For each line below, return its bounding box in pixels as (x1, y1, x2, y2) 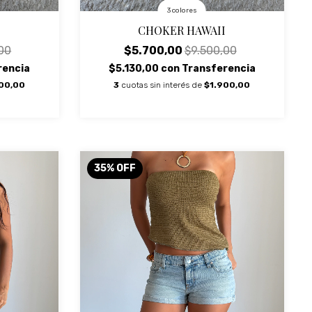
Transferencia (181, 62, 256, 75)
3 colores (166, 6, 197, 15)
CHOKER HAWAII (138, 22, 226, 38)
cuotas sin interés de (121, 79, 205, 90)
